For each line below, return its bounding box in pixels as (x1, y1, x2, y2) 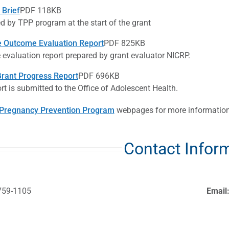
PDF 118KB (19, 5, 61, 15)
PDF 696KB (78, 71, 120, 81)
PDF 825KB (103, 38, 145, 48)
